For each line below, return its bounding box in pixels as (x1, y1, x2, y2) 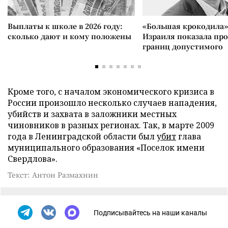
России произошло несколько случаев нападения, (8, 97, 217, 108)
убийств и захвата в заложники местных (8, 108, 177, 120)
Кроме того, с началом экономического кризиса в (8, 86, 214, 97)
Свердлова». (8, 153, 58, 164)
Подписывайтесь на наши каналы (94, 208, 207, 217)
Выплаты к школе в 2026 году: (8, 21, 123, 31)
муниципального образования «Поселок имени (8, 142, 205, 153)
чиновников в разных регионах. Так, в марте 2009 (8, 120, 214, 131)
